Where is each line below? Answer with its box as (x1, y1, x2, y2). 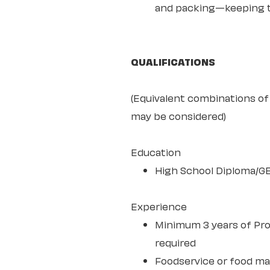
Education (131, 145, 181, 159)
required (155, 235, 196, 249)
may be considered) (131, 108, 226, 122)
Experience (131, 199, 187, 213)
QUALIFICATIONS (131, 54, 215, 68)
